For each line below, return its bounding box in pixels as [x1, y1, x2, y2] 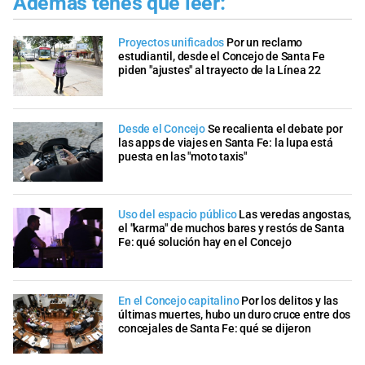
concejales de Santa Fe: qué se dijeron [118, 321, 311, 336]
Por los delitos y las [241, 293, 339, 308]
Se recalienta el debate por [207, 121, 343, 136]
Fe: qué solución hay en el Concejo [118, 235, 292, 250]
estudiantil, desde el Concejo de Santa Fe [118, 50, 325, 64]
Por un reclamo [226, 36, 303, 51]
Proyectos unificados [118, 36, 225, 51]
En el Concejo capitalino [118, 293, 240, 308]
